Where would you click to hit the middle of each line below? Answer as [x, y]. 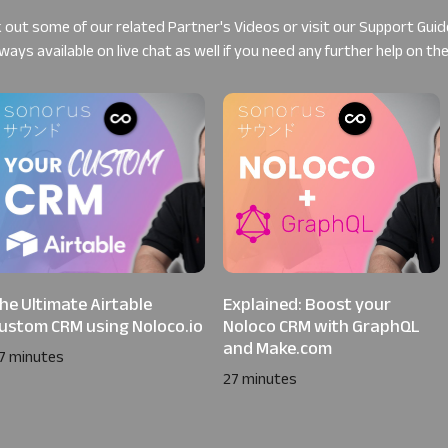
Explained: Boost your [307, 303]
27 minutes [260, 378]
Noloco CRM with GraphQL [321, 325]
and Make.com [277, 347]
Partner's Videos [224, 26]
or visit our [319, 26]
